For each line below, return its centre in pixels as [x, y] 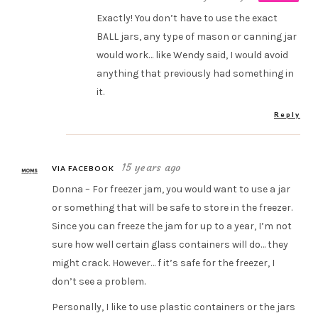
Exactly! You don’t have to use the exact [187, 18]
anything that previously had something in [195, 73]
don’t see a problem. [99, 281]
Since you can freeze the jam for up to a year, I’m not [172, 226]
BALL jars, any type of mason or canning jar [196, 36]
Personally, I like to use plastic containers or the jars [174, 307]
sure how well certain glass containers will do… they [170, 244]
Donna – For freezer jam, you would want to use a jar [171, 189]
